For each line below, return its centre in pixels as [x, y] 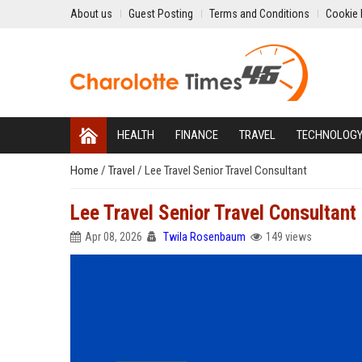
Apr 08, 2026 [114, 237]
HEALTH [136, 135]
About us [91, 14]
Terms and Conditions [259, 14]
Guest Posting [161, 14]
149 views [289, 237]
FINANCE [197, 135]
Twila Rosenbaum [204, 237]
